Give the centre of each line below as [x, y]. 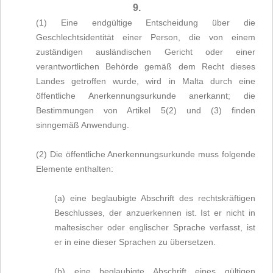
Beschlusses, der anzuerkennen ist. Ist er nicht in [155, 213]
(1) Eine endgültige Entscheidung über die [146, 23]
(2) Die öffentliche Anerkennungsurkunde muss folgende [146, 154]
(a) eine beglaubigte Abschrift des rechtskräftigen [155, 198]
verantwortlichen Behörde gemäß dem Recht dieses [146, 66]
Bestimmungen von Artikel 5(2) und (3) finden [146, 110]
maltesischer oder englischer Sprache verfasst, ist [155, 227]
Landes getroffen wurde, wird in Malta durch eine [146, 81]
